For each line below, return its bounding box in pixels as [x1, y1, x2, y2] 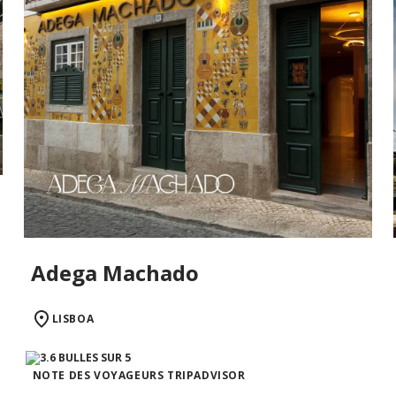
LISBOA [51, 310, 95, 326]
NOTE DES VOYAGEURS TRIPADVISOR [32, 367, 246, 383]
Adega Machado [30, 257, 199, 287]
